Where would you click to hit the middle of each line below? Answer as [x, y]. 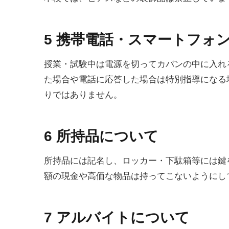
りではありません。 [83, 95]
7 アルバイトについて [117, 218]
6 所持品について [101, 136]
